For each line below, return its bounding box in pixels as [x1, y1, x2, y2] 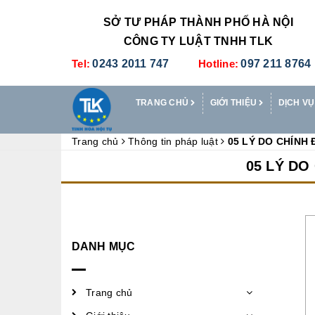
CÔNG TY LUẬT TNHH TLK [123, 34, 274, 47]
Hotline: [198, 57, 238, 70]
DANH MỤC [72, 240, 136, 252]
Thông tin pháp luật [128, 135, 218, 147]
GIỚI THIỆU [210, 98, 259, 108]
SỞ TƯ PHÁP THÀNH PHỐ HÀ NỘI [103, 15, 293, 28]
